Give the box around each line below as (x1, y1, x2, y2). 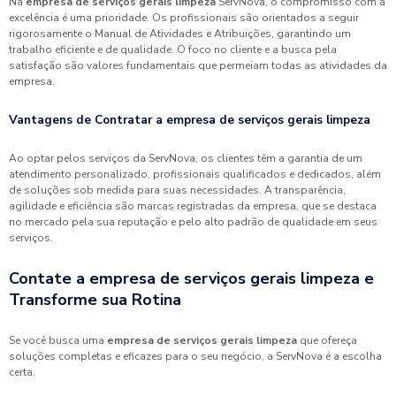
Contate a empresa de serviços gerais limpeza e (9, 268, 374, 289)
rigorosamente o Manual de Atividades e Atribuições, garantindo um (9, 27, 351, 41)
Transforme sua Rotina (9, 289, 181, 310)
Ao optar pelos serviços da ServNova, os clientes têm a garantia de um (9, 151, 362, 165)
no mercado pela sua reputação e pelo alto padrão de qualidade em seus (9, 215, 377, 229)
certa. (9, 365, 35, 379)
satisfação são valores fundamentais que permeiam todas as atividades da (9, 58, 387, 72)
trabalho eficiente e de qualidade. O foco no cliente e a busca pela (9, 42, 337, 57)
